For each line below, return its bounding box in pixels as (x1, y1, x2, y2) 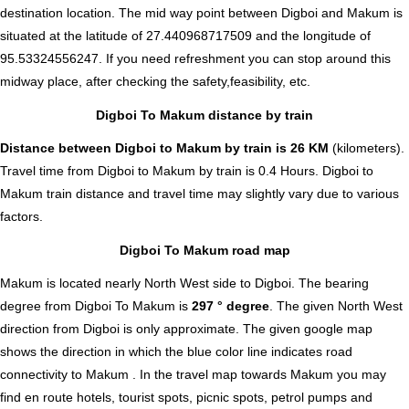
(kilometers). (329, 141, 404, 156)
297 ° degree (192, 299, 269, 314)
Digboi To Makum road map (119, 242, 290, 257)
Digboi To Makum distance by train (96, 107, 313, 122)
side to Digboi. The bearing (209, 276, 369, 291)
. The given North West (269, 299, 403, 314)
